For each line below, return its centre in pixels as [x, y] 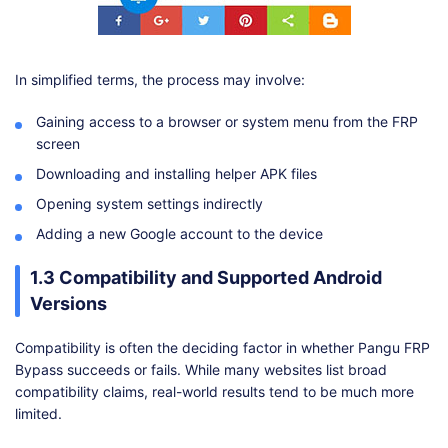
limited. [38, 414]
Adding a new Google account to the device [179, 234]
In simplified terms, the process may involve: [160, 80]
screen [58, 144]
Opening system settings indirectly [149, 204]
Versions [68, 304]
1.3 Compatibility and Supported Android [206, 278]
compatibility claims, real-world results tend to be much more [214, 392]
